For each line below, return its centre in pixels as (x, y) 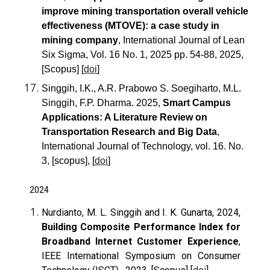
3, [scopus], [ (68, 161)
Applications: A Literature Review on (125, 117)
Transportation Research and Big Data (130, 132)
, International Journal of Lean (182, 40)
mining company (80, 40)
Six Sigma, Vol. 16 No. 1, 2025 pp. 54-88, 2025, (143, 55)
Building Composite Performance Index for (141, 227)
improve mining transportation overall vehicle (145, 11)
